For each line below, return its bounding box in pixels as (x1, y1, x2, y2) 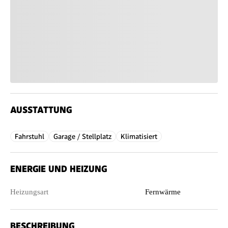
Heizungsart (10, 187, 48, 196)
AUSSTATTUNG (10, 104, 72, 115)
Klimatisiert (121, 132, 157, 140)
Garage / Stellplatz (53, 132, 111, 140)
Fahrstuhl (15, 132, 44, 140)
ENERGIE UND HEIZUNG (10, 163, 107, 174)
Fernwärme (145, 187, 181, 196)
